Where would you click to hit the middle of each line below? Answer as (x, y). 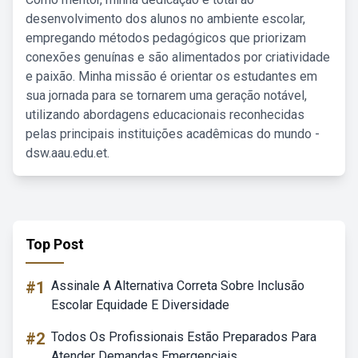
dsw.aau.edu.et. (68, 153)
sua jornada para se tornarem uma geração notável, (166, 95)
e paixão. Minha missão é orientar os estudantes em (171, 76)
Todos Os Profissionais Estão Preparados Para (184, 337)
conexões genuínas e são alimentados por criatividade (178, 57)
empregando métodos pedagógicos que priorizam (166, 38)
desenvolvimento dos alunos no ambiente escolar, (165, 19)
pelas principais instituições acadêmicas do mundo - (173, 134)
